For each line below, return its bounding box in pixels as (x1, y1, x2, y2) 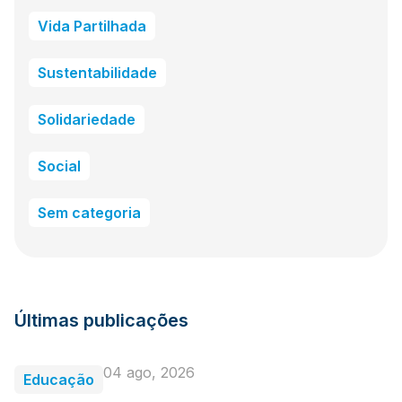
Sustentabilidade (38, 63, 157, 82)
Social (38, 156, 81, 175)
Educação (23, 370, 94, 389)
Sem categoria (38, 203, 141, 222)
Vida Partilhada (38, 16, 146, 35)
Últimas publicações (14, 309, 188, 331)
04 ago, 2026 (103, 363, 195, 381)
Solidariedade (38, 109, 135, 128)
